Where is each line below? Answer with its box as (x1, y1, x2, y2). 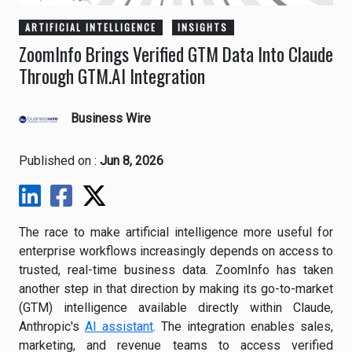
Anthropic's (19, 319, 85, 334)
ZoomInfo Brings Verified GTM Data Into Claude (19, 40, 333, 68)
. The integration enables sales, (153, 319, 333, 334)
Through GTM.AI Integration (19, 62, 205, 90)
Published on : (19, 153, 100, 168)
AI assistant (85, 319, 153, 334)
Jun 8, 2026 (100, 153, 163, 168)
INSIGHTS (178, 20, 229, 34)
